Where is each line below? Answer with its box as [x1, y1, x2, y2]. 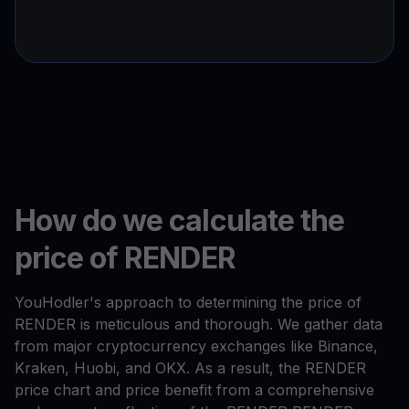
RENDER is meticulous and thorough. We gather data [15, 315, 383, 334]
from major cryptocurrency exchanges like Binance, [15, 337, 378, 356]
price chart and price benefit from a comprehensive [15, 381, 374, 400]
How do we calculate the [15, 203, 344, 239]
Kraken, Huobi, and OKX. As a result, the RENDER [15, 359, 366, 378]
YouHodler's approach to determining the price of [15, 293, 362, 312]
